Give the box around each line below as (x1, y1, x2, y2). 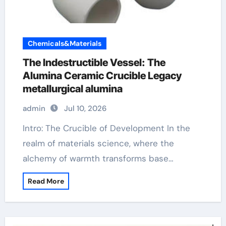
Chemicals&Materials (27, 39, 101, 48)
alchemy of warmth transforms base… (22, 153, 174, 164)
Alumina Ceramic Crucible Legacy (22, 70, 182, 82)
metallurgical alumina (22, 83, 123, 95)
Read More (27, 177, 64, 186)
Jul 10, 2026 (64, 103, 106, 114)
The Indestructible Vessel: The (22, 56, 165, 69)
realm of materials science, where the (22, 138, 174, 149)
